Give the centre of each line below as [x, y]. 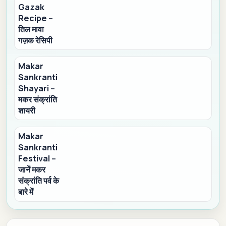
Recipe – [36, 18]
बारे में [26, 192]
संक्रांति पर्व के [39, 181]
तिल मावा [31, 29]
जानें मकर [32, 170]
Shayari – [37, 89]
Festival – [37, 159]
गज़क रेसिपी [36, 40]
